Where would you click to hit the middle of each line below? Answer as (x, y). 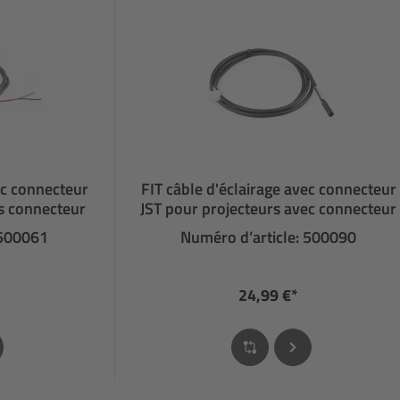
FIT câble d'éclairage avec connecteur (268, 188)
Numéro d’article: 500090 (269, 237)
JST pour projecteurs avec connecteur (269, 208)
